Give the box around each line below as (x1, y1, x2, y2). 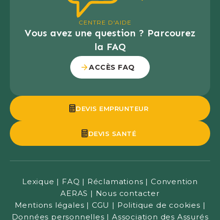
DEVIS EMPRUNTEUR (76, 105, 149, 113)
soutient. (10, 8, 46, 18)
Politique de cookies (117, 200, 200, 210)
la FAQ (94, 41, 126, 53)
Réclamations (87, 177, 143, 187)
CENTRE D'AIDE (79, 19, 132, 27)
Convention (150, 177, 198, 187)
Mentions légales (14, 200, 84, 210)
